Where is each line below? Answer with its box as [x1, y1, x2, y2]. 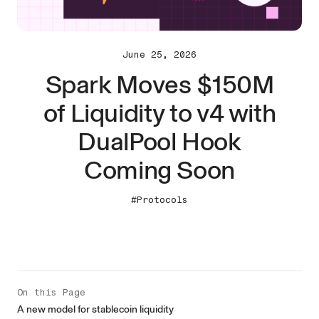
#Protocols [131, 194, 188, 205]
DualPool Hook [78, 126, 241, 157]
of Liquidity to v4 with [43, 98, 276, 128]
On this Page [17, 287, 85, 298]
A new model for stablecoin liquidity [17, 303, 174, 315]
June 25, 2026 [122, 49, 197, 60]
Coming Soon [83, 155, 236, 185]
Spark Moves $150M [45, 69, 274, 100]
